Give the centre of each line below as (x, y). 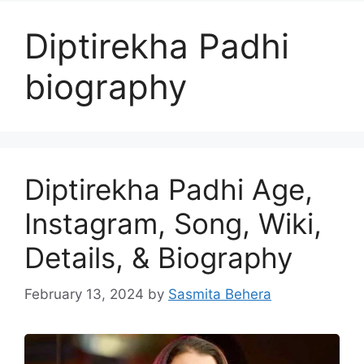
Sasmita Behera (220, 294)
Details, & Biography (158, 258)
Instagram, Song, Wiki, (173, 223)
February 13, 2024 (84, 294)
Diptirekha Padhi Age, (169, 189)
